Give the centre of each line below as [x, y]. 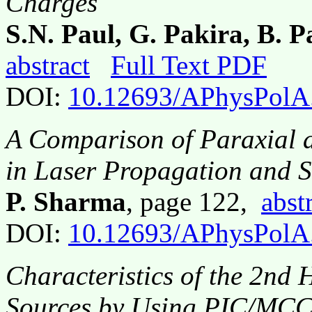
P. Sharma [66, 201]
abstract [48, 65]
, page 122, [194, 201]
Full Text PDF [189, 65]
